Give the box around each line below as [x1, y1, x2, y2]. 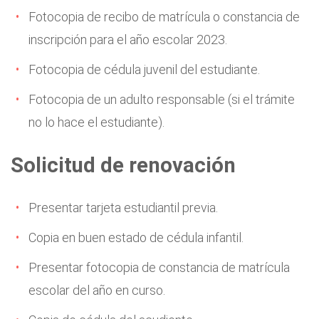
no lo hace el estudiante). [28, 115, 164, 130]
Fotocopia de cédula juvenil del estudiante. [28, 62, 260, 77]
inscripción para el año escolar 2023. [28, 32, 227, 47]
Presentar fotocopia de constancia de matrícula [28, 260, 290, 275]
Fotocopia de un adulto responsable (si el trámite [28, 92, 295, 107]
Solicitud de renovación [11, 153, 236, 177]
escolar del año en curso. [28, 283, 165, 298]
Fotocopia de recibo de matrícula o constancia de [28, 9, 300, 24]
